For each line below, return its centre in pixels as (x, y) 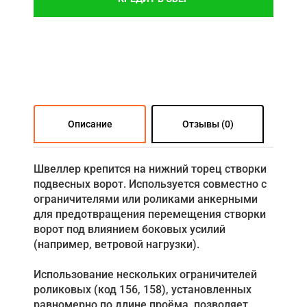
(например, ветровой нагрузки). (116, 245)
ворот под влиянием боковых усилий (130, 230)
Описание (90, 124)
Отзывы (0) (208, 124)
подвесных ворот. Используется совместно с (150, 184)
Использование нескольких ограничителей (145, 275)
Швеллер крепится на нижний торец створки (150, 169)
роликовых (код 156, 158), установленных (143, 290)
